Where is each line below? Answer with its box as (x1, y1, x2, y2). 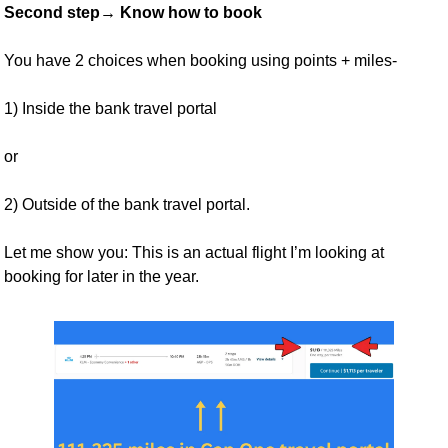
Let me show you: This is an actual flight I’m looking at (4, 243, 384, 261)
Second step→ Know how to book (4, 3, 262, 21)
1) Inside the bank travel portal (4, 99, 221, 117)
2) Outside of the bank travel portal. (4, 195, 250, 213)
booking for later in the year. (4, 267, 203, 285)
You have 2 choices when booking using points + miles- (4, 51, 401, 69)
